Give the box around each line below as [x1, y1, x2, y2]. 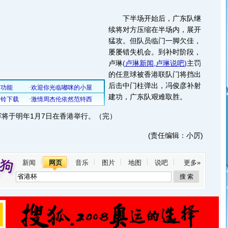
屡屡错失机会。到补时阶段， [108, 48, 201, 56]
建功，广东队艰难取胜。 [108, 93, 187, 101]
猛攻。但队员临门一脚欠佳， [108, 37, 201, 45]
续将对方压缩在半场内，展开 [108, 25, 201, 34]
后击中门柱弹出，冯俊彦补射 [108, 81, 201, 90]
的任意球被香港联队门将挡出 [108, 70, 201, 78]
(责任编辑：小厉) [148, 131, 203, 139]
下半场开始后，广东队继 [108, 14, 201, 22]
